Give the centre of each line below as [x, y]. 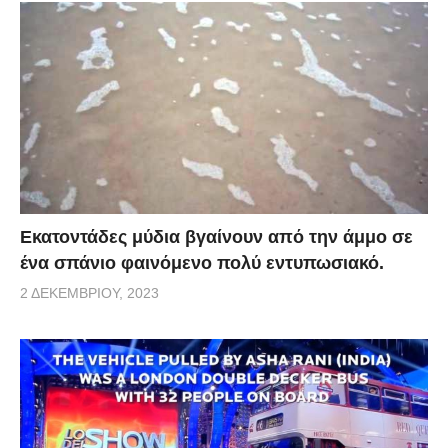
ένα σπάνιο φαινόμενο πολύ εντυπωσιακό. [202, 263]
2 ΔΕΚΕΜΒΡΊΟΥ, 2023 [89, 293]
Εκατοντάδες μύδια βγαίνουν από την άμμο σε [216, 237]
